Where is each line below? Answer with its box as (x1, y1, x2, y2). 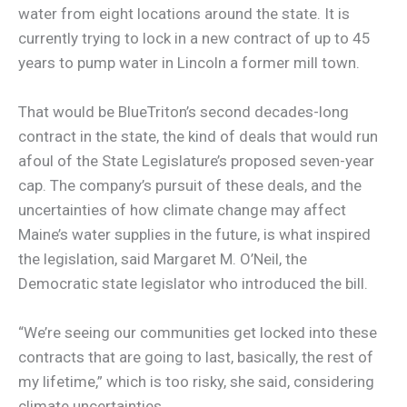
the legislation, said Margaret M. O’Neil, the (18, 250, 307, 269)
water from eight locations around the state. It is (18, 4, 350, 23)
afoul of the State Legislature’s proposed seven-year (18, 152, 374, 171)
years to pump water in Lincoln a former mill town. (18, 53, 360, 72)
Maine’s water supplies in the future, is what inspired (18, 225, 371, 244)
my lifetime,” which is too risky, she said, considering (18, 372, 374, 392)
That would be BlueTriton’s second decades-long (18, 103, 349, 122)
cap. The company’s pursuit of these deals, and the (18, 176, 362, 195)
